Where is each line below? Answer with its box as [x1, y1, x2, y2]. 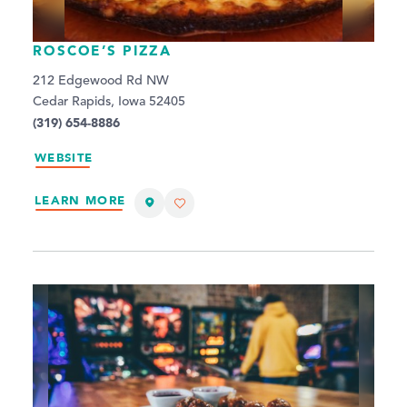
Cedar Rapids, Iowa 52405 [33, 94, 185, 108]
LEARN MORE [35, 193, 126, 209]
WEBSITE [35, 149, 94, 165]
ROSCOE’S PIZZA [33, 41, 172, 59]
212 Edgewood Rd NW [33, 74, 169, 87]
